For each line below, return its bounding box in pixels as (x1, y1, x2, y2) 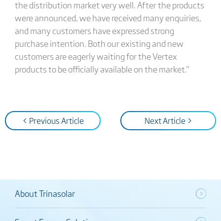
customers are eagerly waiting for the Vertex (14, 50, 177, 62)
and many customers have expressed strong (14, 24, 174, 37)
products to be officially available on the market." (14, 63, 189, 75)
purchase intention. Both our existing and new (14, 37, 184, 49)
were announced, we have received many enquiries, (14, 11, 201, 24)
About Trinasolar (14, 187, 75, 200)
